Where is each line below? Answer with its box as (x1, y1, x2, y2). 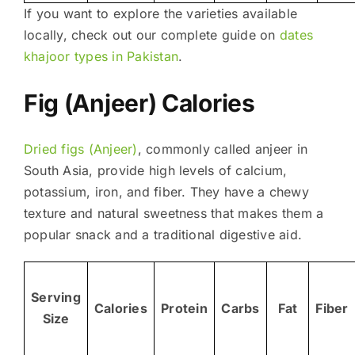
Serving (31, 288, 81, 305)
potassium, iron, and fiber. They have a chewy (23, 183, 309, 200)
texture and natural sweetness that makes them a (23, 204, 324, 221)
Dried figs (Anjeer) (23, 140, 138, 157)
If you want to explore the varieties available (23, 5, 298, 21)
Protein (161, 300, 208, 316)
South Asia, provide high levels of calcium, (23, 162, 288, 178)
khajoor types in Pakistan (23, 48, 178, 64)
